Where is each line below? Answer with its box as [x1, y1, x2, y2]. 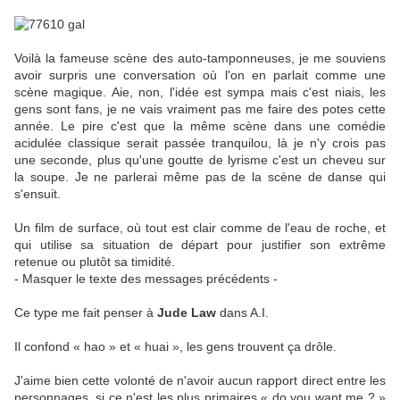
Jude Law [157, 305, 216, 321]
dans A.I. [216, 305, 269, 321]
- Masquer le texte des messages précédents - [14, 271, 278, 287]
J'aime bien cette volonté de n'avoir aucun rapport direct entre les [14, 373, 386, 388]
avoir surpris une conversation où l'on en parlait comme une [14, 68, 386, 83]
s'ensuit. [14, 187, 61, 202]
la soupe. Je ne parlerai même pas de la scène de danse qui [14, 170, 386, 185]
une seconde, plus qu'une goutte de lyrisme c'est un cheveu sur [14, 153, 386, 168]
